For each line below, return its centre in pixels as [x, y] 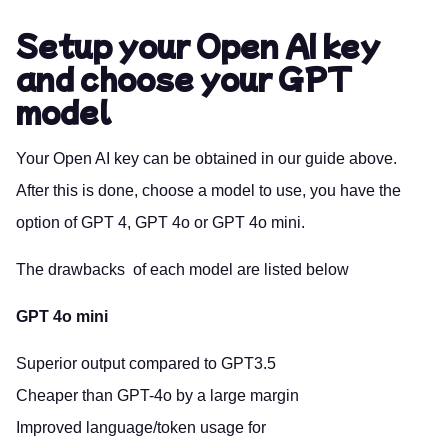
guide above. [351, 158]
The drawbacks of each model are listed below [182, 269]
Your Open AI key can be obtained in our [160, 158]
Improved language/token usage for [141, 427]
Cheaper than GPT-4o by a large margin [157, 395]
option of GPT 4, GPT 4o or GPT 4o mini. [160, 222]
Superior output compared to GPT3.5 [146, 363]
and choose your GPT [184, 77]
